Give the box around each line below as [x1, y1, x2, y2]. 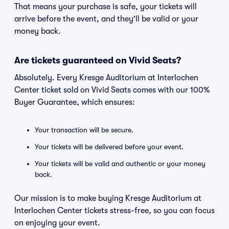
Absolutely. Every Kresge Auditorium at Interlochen [14, 73, 198, 82]
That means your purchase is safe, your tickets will [14, 2, 197, 11]
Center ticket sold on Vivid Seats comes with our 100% [14, 85, 210, 95]
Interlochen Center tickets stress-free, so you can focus [14, 206, 215, 215]
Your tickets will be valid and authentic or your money [35, 159, 205, 168]
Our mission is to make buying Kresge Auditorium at [14, 194, 201, 203]
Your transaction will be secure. [35, 126, 133, 134]
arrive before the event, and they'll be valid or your [14, 14, 198, 24]
